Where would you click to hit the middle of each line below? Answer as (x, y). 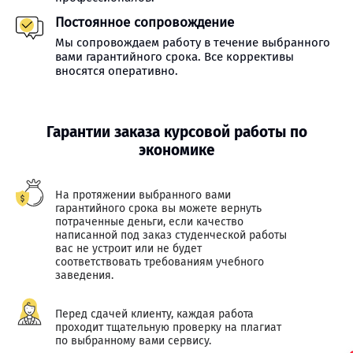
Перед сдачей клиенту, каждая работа (154, 314)
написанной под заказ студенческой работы (171, 235)
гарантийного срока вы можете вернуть (158, 208)
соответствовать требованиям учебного (160, 262)
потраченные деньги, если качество (149, 222)
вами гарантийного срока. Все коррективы (175, 57)
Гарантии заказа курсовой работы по (176, 132)
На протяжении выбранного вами (143, 195)
